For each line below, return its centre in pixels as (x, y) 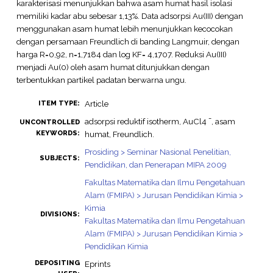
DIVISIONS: (60, 214)
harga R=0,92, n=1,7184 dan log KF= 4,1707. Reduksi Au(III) (121, 54)
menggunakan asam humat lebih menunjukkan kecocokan (124, 28)
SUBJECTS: (59, 158)
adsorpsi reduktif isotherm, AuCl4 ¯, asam (160, 122)
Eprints (97, 264)
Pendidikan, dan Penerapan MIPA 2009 (155, 165)
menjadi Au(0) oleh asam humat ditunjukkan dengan (113, 67)
